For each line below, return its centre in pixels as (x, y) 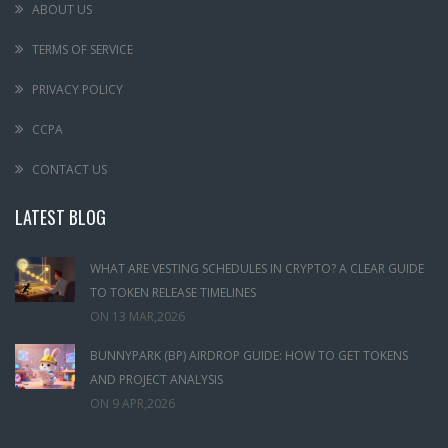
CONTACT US (69, 170)
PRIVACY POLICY (77, 90)
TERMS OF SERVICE (82, 50)
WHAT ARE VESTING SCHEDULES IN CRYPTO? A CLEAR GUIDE (257, 269)
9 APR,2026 (143, 404)
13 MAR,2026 (148, 317)
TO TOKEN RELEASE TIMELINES (173, 293)
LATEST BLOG (60, 217)
